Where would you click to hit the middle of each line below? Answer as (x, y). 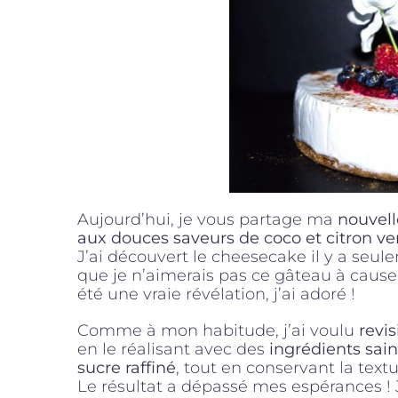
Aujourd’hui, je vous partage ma (207, 220)
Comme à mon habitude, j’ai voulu (218, 331)
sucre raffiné (127, 368)
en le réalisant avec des (173, 350)
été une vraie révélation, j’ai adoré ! (216, 295)
